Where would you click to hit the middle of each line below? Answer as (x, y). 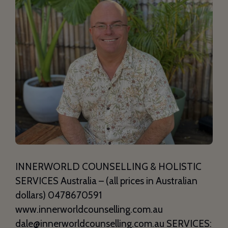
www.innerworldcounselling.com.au (89, 209)
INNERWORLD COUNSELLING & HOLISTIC (108, 166)
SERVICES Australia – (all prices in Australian (106, 181)
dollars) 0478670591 (59, 195)
